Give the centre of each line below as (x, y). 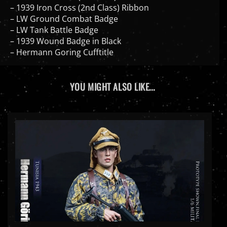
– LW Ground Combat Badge (64, 10)
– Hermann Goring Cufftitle (62, 43)
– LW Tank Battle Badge (54, 21)
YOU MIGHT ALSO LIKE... (112, 78)
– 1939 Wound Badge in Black (66, 32)
